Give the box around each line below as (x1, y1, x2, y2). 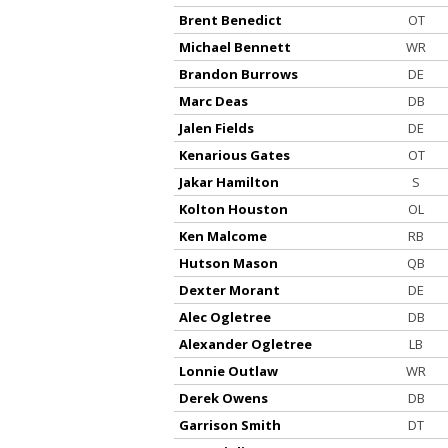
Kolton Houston (179, 200, 288, 218)
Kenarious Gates (179, 146, 290, 164)
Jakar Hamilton (179, 173, 279, 191)
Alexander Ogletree (179, 335, 312, 353)
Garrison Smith (179, 416, 281, 434)
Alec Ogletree (179, 308, 271, 326)
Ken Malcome (179, 227, 267, 245)
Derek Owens (179, 389, 268, 407)
